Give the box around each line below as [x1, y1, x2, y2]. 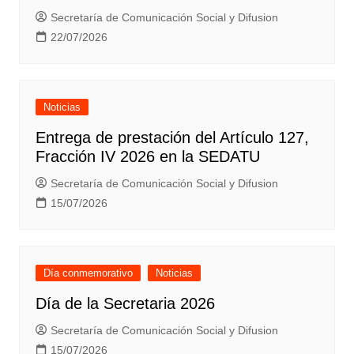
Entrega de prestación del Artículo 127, [35, 129, 309, 147]
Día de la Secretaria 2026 [35, 295, 215, 313]
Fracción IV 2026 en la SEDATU [35, 148, 260, 166]
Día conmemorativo [43, 267, 133, 280]
